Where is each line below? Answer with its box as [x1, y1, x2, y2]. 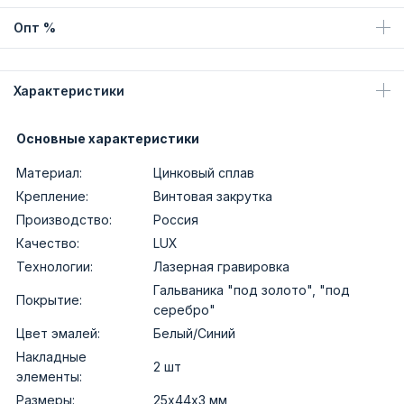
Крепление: [16, 188, 88, 205]
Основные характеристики [16, 131, 199, 147]
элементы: [16, 369, 82, 385]
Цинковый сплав [153, 165, 254, 181]
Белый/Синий [153, 326, 235, 342]
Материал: [16, 165, 82, 181]
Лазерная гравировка [153, 259, 289, 275]
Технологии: [16, 259, 93, 275]
